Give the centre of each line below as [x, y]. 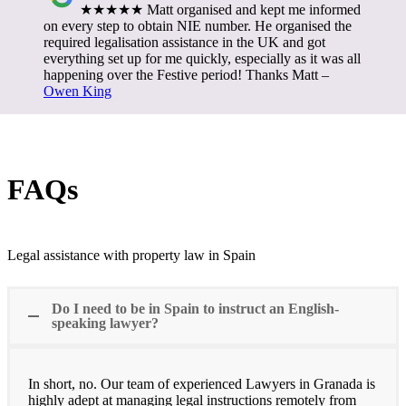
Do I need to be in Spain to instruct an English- [195, 308]
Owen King [77, 91]
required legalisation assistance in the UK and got [184, 42]
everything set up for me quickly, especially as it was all [202, 58]
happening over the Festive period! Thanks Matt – [186, 74]
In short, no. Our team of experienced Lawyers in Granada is [202, 383]
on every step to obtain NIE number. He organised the [198, 25]
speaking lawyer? [105, 323]
